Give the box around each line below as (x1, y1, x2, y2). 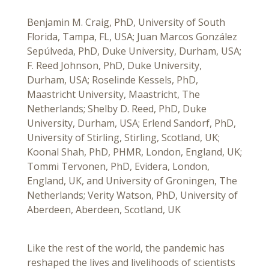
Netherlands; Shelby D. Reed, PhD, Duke (27, 102, 207, 116)
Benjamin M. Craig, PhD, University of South (27, 16, 225, 29)
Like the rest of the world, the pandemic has (27, 241, 225, 255)
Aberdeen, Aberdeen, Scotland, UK (27, 203, 181, 217)
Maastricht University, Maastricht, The (27, 88, 200, 101)
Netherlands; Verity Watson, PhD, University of (27, 189, 238, 202)
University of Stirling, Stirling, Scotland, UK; (27, 131, 220, 145)
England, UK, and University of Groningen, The (27, 174, 237, 188)
